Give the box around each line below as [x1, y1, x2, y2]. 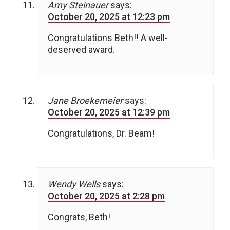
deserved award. [48, 44, 115, 55]
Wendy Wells [48, 178, 100, 189]
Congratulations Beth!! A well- [48, 32, 168, 43]
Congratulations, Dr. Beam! [48, 127, 155, 139]
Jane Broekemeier [48, 94, 123, 106]
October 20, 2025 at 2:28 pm [48, 190, 165, 201]
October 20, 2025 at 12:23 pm [48, 11, 170, 22]
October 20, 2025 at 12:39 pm [48, 106, 170, 118]
